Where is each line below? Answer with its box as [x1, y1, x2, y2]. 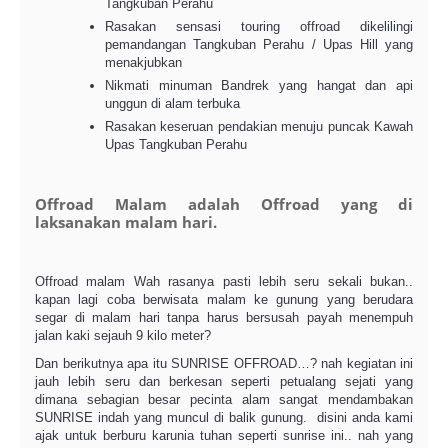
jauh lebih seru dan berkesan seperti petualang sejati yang [35, 374, 413, 389]
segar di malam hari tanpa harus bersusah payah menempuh [35, 310, 413, 325]
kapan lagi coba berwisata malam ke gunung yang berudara [35, 292, 413, 307]
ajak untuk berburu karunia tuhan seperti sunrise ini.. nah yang [35, 428, 413, 443]
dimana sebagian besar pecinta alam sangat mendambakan [35, 392, 413, 407]
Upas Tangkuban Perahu [105, 137, 247, 152]
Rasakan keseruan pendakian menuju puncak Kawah [105, 119, 413, 134]
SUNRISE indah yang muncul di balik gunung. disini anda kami [35, 410, 413, 425]
